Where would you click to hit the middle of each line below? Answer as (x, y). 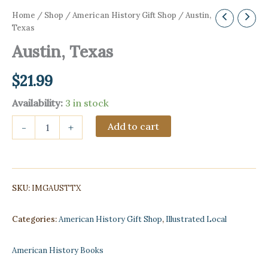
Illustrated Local (196, 219)
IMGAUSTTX (56, 188)
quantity (28, 145)
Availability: (37, 103)
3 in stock (87, 103)
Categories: (35, 219)
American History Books (58, 250)
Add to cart (134, 127)
